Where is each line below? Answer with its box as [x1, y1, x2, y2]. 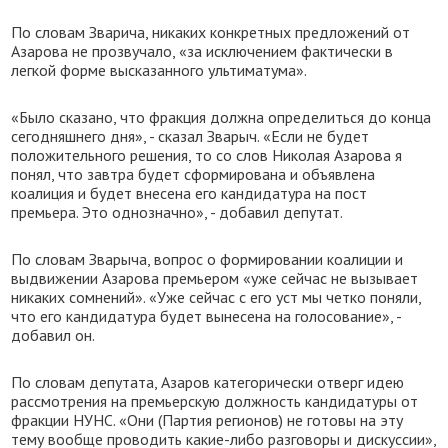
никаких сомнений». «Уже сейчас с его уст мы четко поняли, [11, 287, 422, 307]
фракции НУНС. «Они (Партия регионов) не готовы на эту [11, 410, 404, 430]
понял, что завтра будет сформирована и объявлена [11, 164, 376, 184]
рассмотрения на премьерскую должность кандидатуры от [11, 391, 419, 411]
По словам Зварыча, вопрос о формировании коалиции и [11, 249, 404, 269]
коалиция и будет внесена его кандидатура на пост [11, 183, 368, 203]
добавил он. [11, 325, 96, 345]
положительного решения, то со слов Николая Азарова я [11, 145, 403, 165]
